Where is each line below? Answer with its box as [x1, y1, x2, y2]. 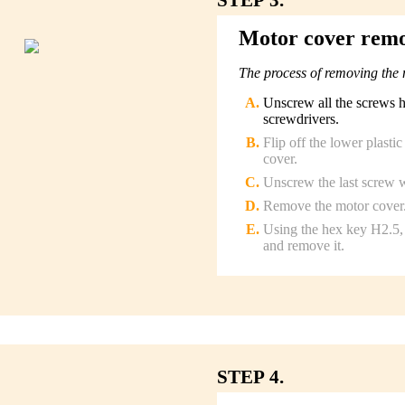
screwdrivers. [263, 110, 339, 127]
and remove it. [263, 237, 344, 253]
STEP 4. [217, 366, 284, 388]
